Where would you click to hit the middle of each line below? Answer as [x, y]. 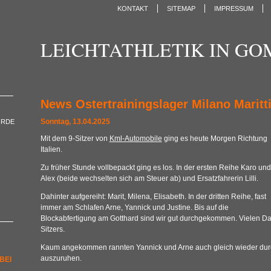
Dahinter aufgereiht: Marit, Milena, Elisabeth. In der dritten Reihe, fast [153, 197]
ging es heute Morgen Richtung [214, 139]
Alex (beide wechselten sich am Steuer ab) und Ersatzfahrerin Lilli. [149, 178]
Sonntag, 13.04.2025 [75, 122]
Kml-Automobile [135, 139]
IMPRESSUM [233, 8]
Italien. [51, 149]
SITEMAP [181, 8]
